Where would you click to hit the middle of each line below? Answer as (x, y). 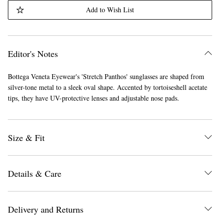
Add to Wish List (110, 10)
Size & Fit (26, 137)
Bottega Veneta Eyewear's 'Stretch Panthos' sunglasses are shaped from (106, 76)
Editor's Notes (33, 54)
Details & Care (34, 173)
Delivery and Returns (45, 209)
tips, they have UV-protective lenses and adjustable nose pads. (93, 98)
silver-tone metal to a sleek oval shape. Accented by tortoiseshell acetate (107, 87)
